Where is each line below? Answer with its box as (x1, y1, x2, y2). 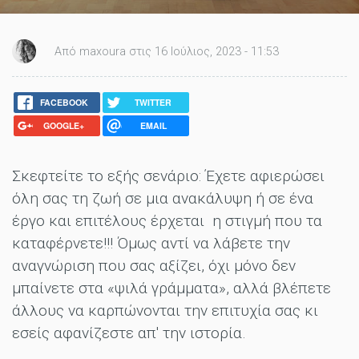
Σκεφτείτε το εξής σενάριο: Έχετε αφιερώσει (12, 166, 325, 185)
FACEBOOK (39, 96, 88, 109)
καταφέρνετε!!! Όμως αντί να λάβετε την (12, 233, 290, 252)
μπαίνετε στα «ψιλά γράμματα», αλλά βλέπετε (12, 278, 331, 297)
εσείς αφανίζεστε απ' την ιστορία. (12, 323, 250, 342)
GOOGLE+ (43, 119, 85, 132)
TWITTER (135, 96, 172, 109)
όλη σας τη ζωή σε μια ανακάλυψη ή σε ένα (12, 188, 313, 208)
